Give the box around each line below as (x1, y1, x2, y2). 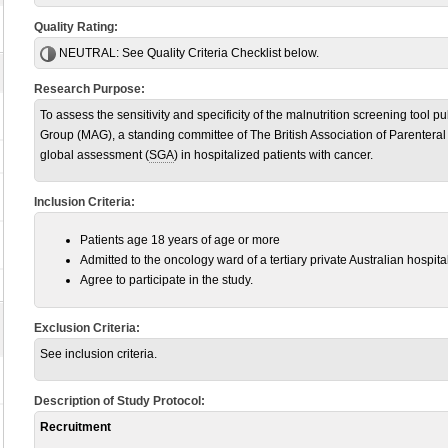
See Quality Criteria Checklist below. (119, 46, 319, 60)
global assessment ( (40, 148, 149, 162)
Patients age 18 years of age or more (80, 233, 280, 247)
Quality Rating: (34, 20, 118, 34)
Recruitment (40, 420, 111, 434)
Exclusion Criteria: (34, 321, 140, 335)
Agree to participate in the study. (80, 273, 253, 287)
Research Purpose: (34, 82, 145, 96)
